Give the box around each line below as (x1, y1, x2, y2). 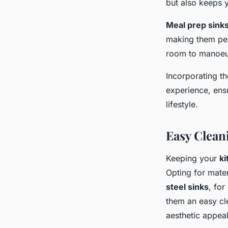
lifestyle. (166, 99, 198, 110)
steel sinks (166, 182, 209, 192)
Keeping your (166, 153, 219, 164)
